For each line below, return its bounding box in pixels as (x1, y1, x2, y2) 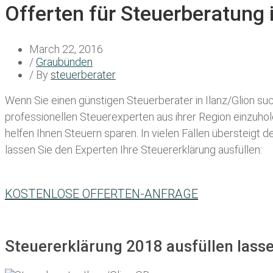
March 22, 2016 (29, 43, 103, 56)
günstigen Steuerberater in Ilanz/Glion (79, 94, 255, 107)
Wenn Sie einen (5, 94, 79, 107)
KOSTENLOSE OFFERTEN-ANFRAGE (5, 186, 198, 202)
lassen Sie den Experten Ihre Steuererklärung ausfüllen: (5, 143, 262, 157)
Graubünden (36, 55, 93, 69)
